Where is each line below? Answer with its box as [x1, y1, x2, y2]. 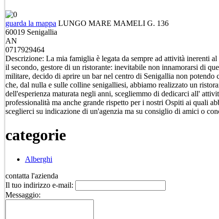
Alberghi [25, 154, 52, 163]
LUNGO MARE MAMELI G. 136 [58, 19, 169, 27]
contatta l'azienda [5, 172, 58, 180]
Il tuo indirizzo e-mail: [5, 181, 73, 189]
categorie [5, 126, 66, 144]
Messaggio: [5, 191, 41, 199]
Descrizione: [5, 54, 44, 63]
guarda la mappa [5, 19, 56, 27]
